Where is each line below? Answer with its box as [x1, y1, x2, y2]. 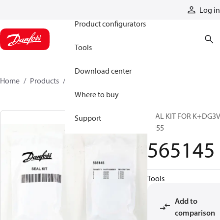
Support [75, 113, 101, 123]
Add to [175, 196, 197, 206]
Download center [75, 66, 132, 76]
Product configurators [75, 19, 146, 28]
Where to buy [75, 89, 119, 99]
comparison [175, 208, 215, 218]
